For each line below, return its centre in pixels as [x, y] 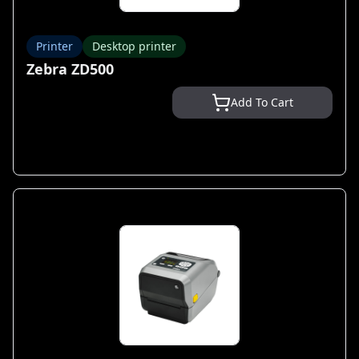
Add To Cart [262, 102]
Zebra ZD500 [70, 69]
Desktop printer [134, 46]
